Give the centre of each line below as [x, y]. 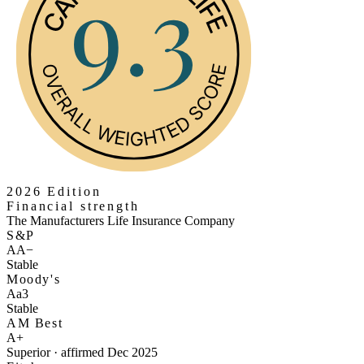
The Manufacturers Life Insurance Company [121, 220]
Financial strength [73, 206]
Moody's [34, 279]
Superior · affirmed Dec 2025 [82, 352]
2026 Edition [54, 191]
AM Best [35, 323]
